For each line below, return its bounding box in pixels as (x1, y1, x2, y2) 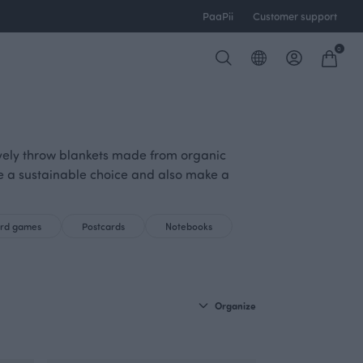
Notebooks (165, 220, 212, 233)
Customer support (253, 9, 337, 23)
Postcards (82, 220, 125, 233)
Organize (215, 299, 256, 312)
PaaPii (203, 9, 233, 23)
